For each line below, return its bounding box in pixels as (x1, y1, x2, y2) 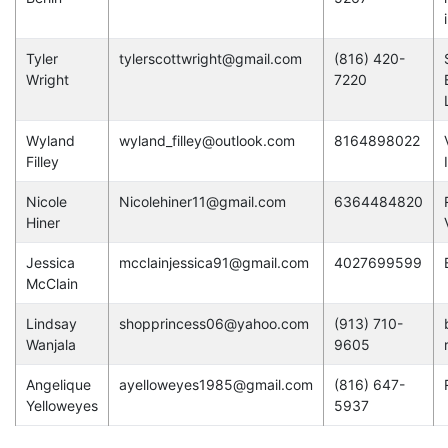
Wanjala (25, 335, 76, 353)
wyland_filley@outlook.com (118, 131, 295, 149)
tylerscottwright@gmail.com (118, 49, 302, 67)
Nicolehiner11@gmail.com (118, 192, 286, 210)
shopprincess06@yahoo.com (118, 314, 309, 332)
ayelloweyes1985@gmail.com (118, 375, 313, 393)
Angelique (25, 375, 91, 393)
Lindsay (25, 314, 77, 332)
